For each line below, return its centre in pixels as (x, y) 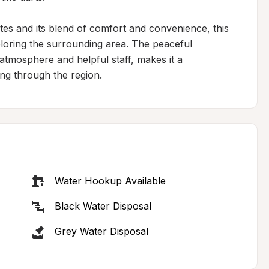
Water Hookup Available (110, 181)
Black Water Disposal (103, 206)
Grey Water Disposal (101, 231)
